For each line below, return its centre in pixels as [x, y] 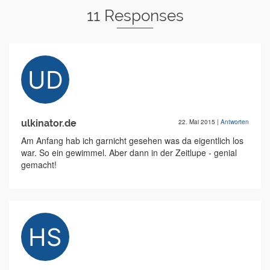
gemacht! [39, 165]
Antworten [235, 122]
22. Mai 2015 [198, 122]
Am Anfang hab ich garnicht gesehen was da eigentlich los [132, 141]
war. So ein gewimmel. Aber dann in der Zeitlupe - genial [129, 153]
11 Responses [135, 16]
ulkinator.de [49, 124]
